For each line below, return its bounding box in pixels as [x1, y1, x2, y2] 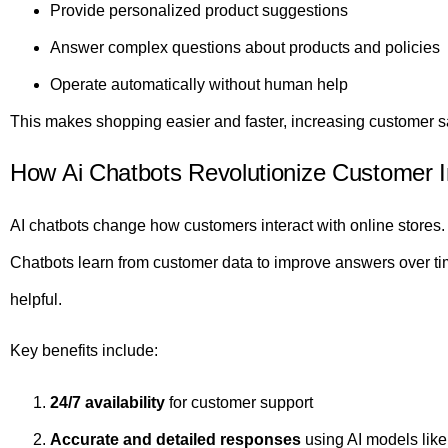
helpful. [10, 290, 62, 308]
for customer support [165, 393, 313, 411]
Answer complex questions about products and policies [50, 39, 440, 57]
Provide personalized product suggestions [50, 2, 348, 20]
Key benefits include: [10, 342, 158, 360]
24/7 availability [50, 393, 165, 411]
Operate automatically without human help [50, 76, 348, 94]
